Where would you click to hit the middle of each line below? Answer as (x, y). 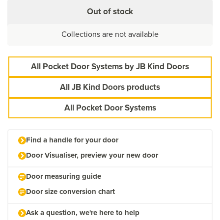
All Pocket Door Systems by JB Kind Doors (110, 66)
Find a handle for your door (72, 140)
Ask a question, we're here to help (83, 212)
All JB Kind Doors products (110, 87)
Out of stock (110, 11)
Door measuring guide (64, 176)
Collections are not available (110, 34)
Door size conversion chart (70, 191)
